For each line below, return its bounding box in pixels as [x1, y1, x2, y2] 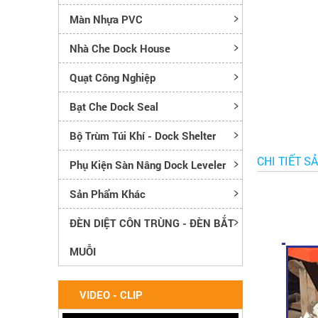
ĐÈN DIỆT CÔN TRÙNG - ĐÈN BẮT [70, 215, 234, 230]
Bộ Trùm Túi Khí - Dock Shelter [70, 128, 216, 143]
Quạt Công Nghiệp [70, 70, 155, 84]
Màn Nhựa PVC [70, 11, 143, 26]
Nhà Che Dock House [70, 40, 170, 55]
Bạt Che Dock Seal [70, 99, 158, 114]
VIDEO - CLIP [79, 287, 143, 302]
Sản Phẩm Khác [70, 186, 146, 201]
